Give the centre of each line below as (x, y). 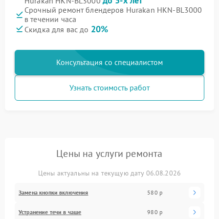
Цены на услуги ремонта (109, 153)
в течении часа (51, 19)
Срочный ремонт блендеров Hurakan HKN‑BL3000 (113, 10)
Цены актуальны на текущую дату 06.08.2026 (109, 173)
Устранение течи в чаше (50, 212)
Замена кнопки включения (54, 192)
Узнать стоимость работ (109, 87)
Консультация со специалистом (109, 62)
